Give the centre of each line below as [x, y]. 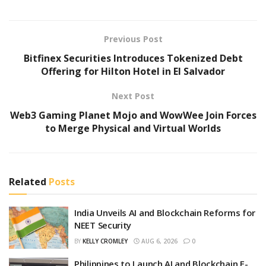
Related [28, 181]
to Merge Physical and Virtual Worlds [133, 128]
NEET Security [103, 225]
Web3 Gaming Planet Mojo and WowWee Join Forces [133, 115]
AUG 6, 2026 [159, 241]
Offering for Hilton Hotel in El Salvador [133, 71]
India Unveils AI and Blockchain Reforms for [165, 212]
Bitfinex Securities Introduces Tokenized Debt [133, 58]
